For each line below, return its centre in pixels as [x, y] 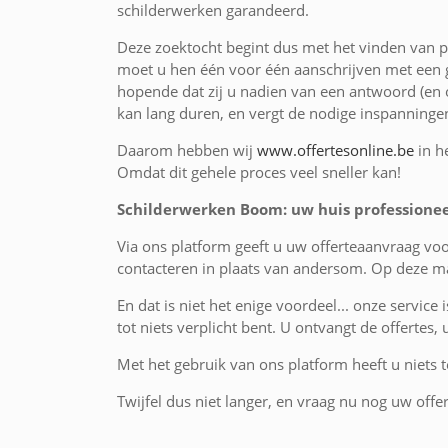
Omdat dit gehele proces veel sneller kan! [259, 172]
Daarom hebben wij [187, 150]
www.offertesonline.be [335, 150]
